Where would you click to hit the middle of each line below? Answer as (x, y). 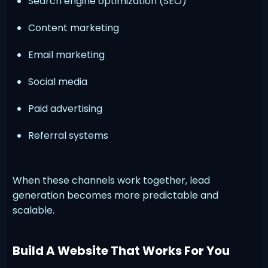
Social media (58, 81)
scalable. (34, 210)
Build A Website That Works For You (121, 250)
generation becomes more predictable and (116, 195)
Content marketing (74, 28)
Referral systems (68, 135)
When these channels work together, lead (112, 180)
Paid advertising (66, 108)
